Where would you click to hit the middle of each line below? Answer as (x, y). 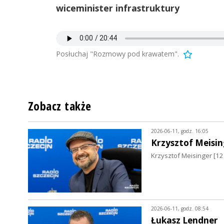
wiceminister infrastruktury (118, 8)
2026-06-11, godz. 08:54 (179, 209)
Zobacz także (60, 106)
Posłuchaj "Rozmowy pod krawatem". (117, 53)
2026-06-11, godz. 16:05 (179, 131)
